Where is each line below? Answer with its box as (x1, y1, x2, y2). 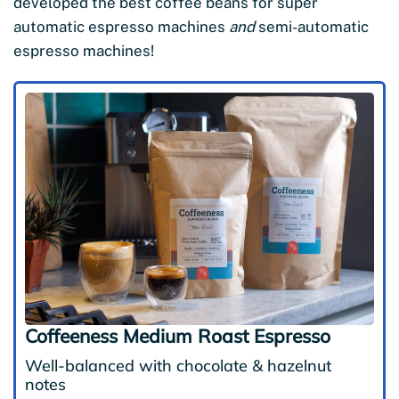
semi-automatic (255, 17, 369, 36)
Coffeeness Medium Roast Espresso (25, 323, 330, 347)
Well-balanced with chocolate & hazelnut (25, 354, 331, 376)
